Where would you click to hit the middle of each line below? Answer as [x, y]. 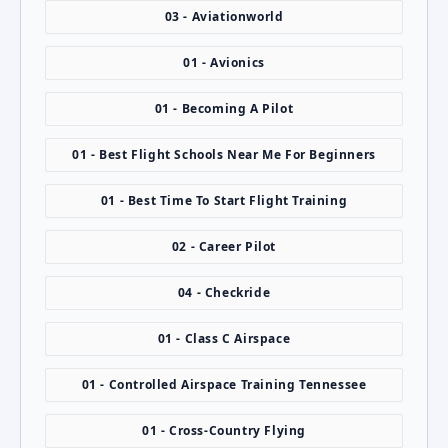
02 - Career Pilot [224, 247]
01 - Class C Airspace [224, 339]
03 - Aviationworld [224, 17]
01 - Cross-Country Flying [224, 431]
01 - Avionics [224, 63]
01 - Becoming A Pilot [224, 109]
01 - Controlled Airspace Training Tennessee [224, 385]
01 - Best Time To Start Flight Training [224, 201]
